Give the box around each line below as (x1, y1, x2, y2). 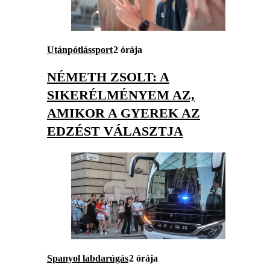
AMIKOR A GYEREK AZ (47, 105, 200, 121)
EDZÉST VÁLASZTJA (47, 124, 183, 139)
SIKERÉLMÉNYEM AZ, (47, 87, 195, 103)
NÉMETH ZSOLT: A (47, 69, 169, 85)
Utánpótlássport (47, 45, 113, 55)
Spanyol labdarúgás (47, 253, 128, 264)
